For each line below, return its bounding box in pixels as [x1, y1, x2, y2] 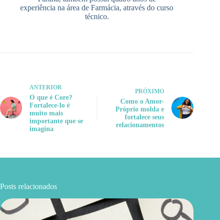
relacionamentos [116, 121, 165, 129]
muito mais [29, 109, 63, 117]
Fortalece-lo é [29, 101, 70, 109]
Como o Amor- [120, 97, 165, 105]
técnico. [84, 12, 109, 21]
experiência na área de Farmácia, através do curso [20, 3, 174, 12]
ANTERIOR [29, 83, 62, 91]
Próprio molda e [115, 105, 165, 113]
